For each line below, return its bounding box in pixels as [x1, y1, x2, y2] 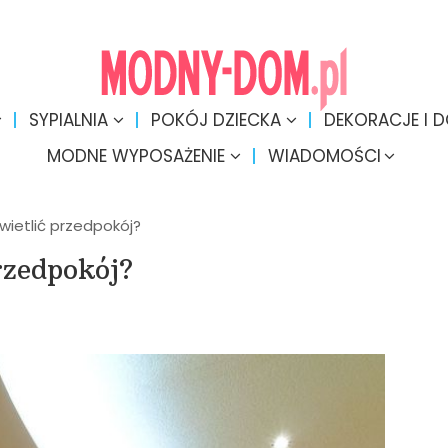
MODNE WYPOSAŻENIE [47, 144, 225, 168]
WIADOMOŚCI [268, 144, 381, 168]
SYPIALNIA [28, 108, 108, 132]
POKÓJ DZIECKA [150, 108, 281, 132]
